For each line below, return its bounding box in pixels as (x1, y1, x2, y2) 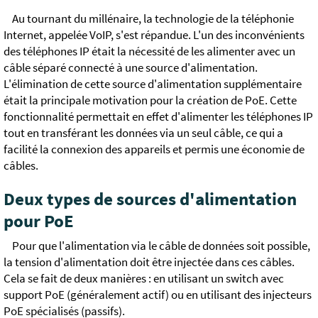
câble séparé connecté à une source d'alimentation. (4, 60, 258, 76)
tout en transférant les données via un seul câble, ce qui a (4, 126, 283, 141)
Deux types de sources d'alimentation (4, 188, 297, 211)
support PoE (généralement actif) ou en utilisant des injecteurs (4, 287, 312, 303)
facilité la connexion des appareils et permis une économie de (4, 142, 305, 158)
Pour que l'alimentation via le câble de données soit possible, (12, 238, 310, 254)
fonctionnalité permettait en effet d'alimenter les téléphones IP (4, 109, 313, 125)
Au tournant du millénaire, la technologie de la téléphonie (12, 11, 294, 27)
